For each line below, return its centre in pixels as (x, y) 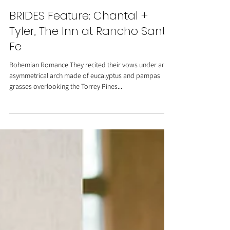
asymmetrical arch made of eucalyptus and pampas (85, 106)
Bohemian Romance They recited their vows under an (87, 95)
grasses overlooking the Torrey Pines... (66, 117)
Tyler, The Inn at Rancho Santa (91, 62)
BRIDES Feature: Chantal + (79, 46)
